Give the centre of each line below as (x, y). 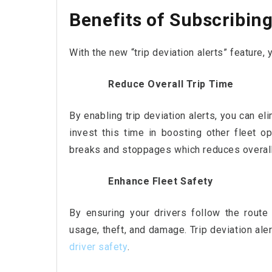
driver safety (98, 247)
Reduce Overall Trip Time (171, 84)
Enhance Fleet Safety (161, 182)
